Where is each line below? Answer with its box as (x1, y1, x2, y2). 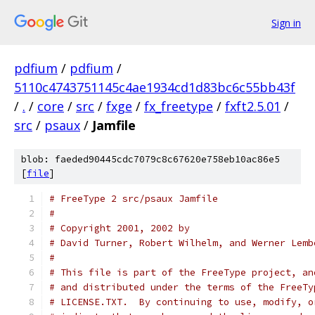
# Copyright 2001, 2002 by (49, 222, 190, 234)
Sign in (271, 15, 301, 30)
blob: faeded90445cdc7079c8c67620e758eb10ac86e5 (21, 153, 280, 165)
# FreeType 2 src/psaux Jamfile (49, 193, 218, 205)
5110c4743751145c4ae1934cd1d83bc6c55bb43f (14, 79, 295, 96)
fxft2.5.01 (225, 98, 281, 115)
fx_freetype (144, 98, 213, 115)
